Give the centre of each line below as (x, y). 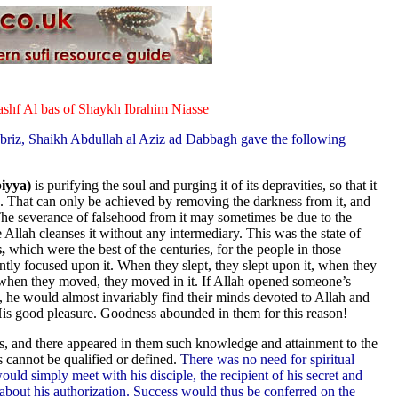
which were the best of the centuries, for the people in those (173, 249)
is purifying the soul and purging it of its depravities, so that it (204, 185)
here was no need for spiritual (272, 359)
